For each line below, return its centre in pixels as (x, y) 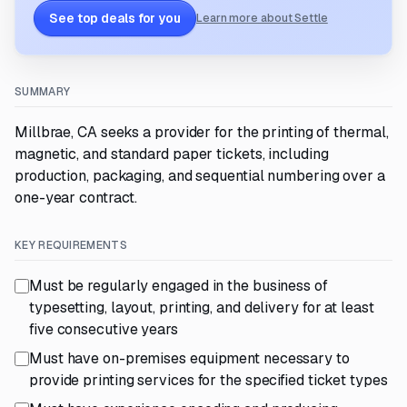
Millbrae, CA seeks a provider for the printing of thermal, (202, 132)
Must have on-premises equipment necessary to (189, 358)
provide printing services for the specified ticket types (208, 380)
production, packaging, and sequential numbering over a (200, 176)
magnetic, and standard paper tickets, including (172, 154)
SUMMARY (43, 92)
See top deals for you (115, 18)
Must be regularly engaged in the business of (179, 286)
